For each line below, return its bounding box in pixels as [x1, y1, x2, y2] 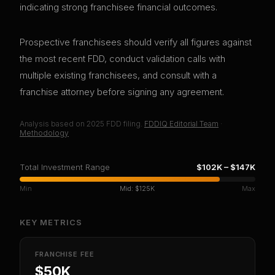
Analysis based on [20, 119, 87, 129]
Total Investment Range [20, 162, 110, 172]
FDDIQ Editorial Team [144, 119, 219, 129]
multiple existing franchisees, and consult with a [20, 69, 217, 82]
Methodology [20, 128, 69, 138]
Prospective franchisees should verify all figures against [20, 36, 252, 48]
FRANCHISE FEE [35, 250, 95, 259]
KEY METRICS [20, 217, 83, 228]
